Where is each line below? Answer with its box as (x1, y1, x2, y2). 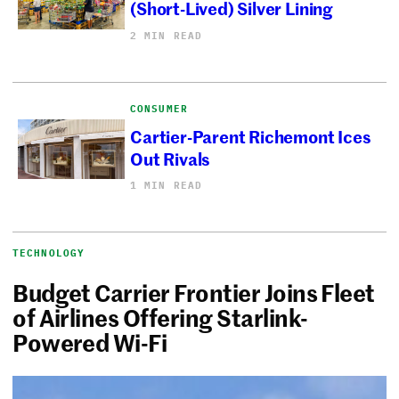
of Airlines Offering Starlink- (12, 300, 308, 333)
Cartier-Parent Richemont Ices (130, 123, 371, 148)
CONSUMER (130, 102, 188, 115)
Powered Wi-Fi (12, 325, 171, 358)
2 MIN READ (130, 28, 203, 42)
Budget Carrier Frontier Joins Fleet (12, 275, 375, 308)
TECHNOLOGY (12, 246, 85, 259)
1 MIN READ (130, 178, 203, 191)
